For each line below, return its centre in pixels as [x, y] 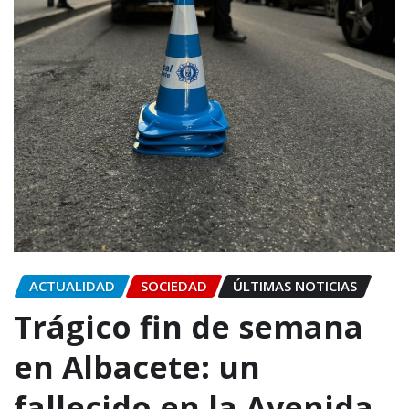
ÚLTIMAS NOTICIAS [295, 285]
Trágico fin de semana [189, 326]
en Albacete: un [137, 367]
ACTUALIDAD [72, 285]
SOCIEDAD [174, 285]
